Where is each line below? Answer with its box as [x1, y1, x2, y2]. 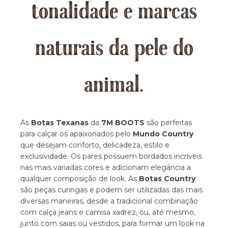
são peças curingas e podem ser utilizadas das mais [20, 185, 203, 194]
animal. [84, 73, 144, 98]
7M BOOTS [101, 118, 145, 127]
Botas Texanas [31, 118, 89, 127]
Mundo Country [133, 129, 194, 138]
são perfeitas [145, 118, 192, 127]
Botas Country [139, 174, 196, 183]
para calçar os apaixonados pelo [20, 129, 133, 138]
